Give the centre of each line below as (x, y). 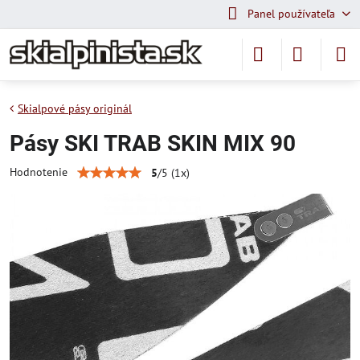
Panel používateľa (291, 14)
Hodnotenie (39, 172)
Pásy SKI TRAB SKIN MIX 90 (153, 143)
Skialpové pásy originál (75, 108)
